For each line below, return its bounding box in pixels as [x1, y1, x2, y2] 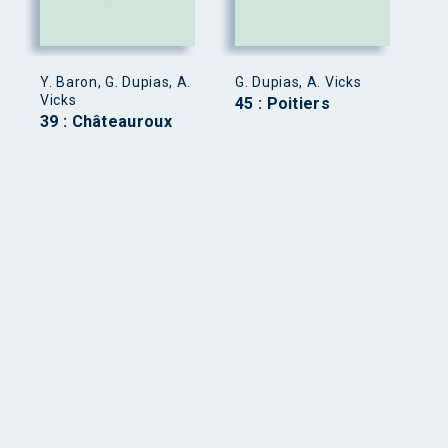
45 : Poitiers [235, 93, 330, 113]
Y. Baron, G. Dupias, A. [40, 73, 192, 90]
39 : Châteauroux [40, 111, 172, 131]
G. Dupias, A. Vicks [235, 73, 362, 90]
